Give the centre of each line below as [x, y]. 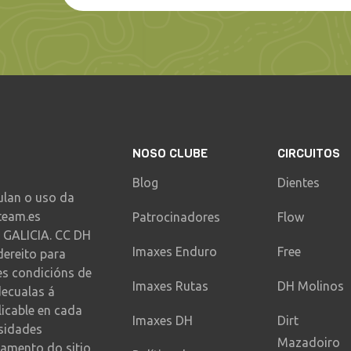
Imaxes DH [163, 320]
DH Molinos [310, 286]
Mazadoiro [308, 342]
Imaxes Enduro [175, 251]
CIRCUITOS [308, 153]
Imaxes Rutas [171, 286]
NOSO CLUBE [170, 153]
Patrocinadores [177, 217]
